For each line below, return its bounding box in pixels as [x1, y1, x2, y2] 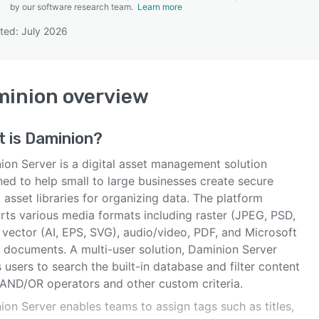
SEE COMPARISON [115, 65, 197, 76]
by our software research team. [10, 1, 137, 12]
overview [58, 85, 149, 108]
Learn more [137, 1, 182, 12]
